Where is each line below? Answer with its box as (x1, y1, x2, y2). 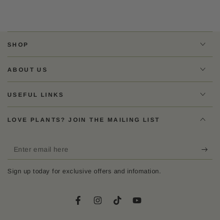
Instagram (97, 201, 131, 210)
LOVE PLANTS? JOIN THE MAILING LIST (7, 116, 160, 123)
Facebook (77, 201, 111, 210)
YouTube (136, 201, 166, 210)
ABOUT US (7, 66, 48, 73)
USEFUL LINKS (7, 91, 64, 98)
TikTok (116, 201, 138, 210)
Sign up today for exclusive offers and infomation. (7, 167, 161, 175)
